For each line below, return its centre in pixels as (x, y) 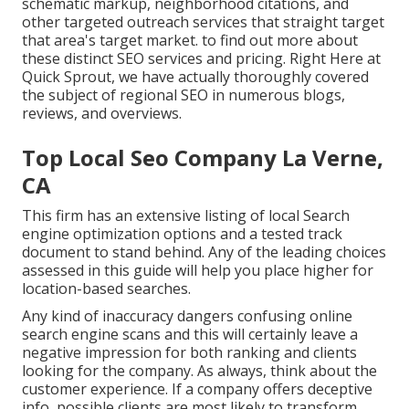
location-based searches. (106, 289)
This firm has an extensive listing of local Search (186, 216)
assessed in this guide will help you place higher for (198, 271)
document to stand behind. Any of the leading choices (204, 252)
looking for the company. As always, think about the (199, 371)
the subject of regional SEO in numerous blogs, (184, 95)
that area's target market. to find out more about (190, 41)
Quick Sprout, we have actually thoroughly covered (195, 77)
